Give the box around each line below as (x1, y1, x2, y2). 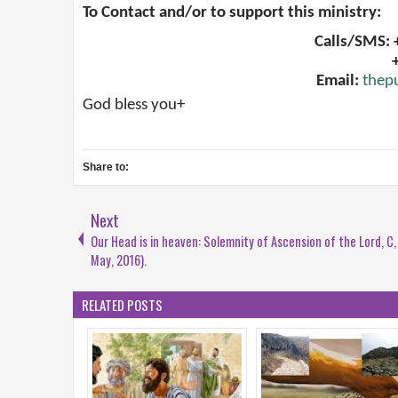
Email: (316, 73, 362, 91)
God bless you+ (83, 97, 185, 115)
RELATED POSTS (82, 295, 163, 315)
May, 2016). (91, 251, 147, 270)
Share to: (83, 161, 129, 174)
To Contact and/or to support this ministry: (83, 4, 381, 22)
